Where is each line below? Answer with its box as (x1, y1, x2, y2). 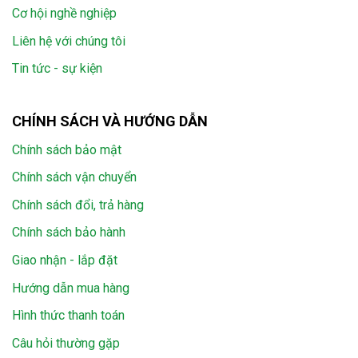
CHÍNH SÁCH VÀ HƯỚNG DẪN (12, 112, 208, 129)
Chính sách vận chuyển (12, 169, 137, 185)
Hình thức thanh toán (12, 308, 125, 324)
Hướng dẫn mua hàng (12, 280, 129, 296)
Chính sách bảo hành (12, 225, 125, 241)
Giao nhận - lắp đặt (12, 253, 117, 268)
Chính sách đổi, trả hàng (12, 197, 144, 213)
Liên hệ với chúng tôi (12, 33, 125, 49)
